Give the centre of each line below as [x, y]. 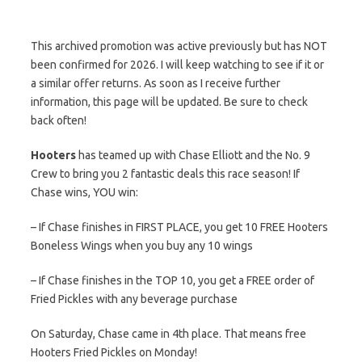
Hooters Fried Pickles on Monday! [114, 352]
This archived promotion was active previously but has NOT [179, 46]
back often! [59, 120]
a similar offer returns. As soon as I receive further [156, 83]
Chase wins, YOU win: [84, 192]
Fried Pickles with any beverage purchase [134, 299]
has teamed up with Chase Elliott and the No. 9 [193, 155]
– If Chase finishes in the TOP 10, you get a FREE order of [173, 280]
